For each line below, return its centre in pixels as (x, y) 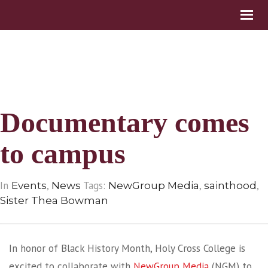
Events (29, 185)
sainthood (230, 185)
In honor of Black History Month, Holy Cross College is (127, 248)
